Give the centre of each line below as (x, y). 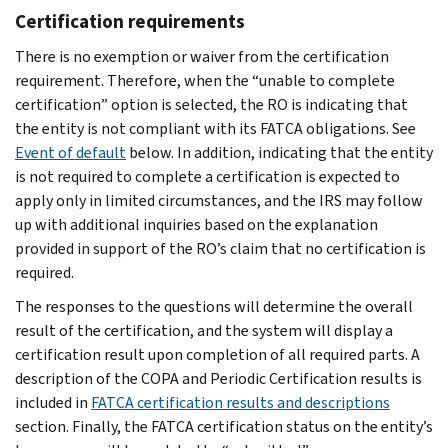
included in (53, 402)
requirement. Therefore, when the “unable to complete (205, 80)
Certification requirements (130, 21)
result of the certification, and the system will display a (204, 330)
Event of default (70, 152)
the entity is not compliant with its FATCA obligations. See (215, 128)
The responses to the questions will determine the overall (214, 306)
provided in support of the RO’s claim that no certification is (220, 248)
